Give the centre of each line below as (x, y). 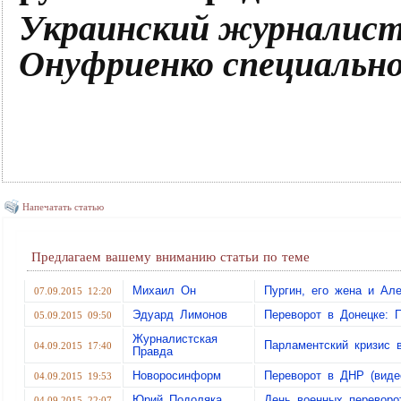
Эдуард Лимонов (180, 315)
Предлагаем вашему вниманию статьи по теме (171, 257)
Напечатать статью (63, 207)
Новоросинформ (177, 375)
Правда (153, 351)
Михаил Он (164, 290)
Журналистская (175, 339)
